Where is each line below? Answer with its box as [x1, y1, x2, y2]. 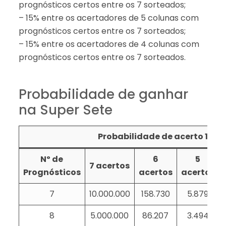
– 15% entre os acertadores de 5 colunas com [18, 12, 199, 24]
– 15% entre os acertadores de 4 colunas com [18, 38, 199, 50]
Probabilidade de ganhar [18, 85, 188, 103]
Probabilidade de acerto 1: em [97, 130, 225, 142]
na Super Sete [18, 100, 112, 119]
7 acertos [89, 159, 130, 172]
